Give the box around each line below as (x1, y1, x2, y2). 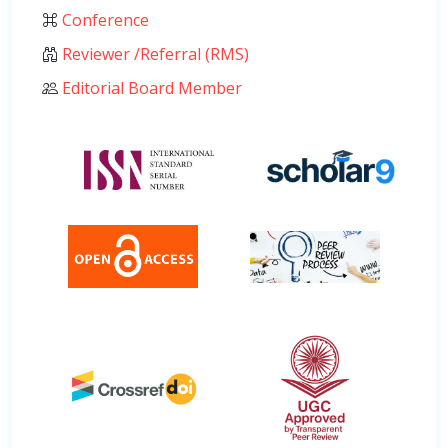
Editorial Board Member (58, 76, 242, 99)
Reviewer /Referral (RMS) (58, 42, 249, 65)
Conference (58, 8, 149, 31)
